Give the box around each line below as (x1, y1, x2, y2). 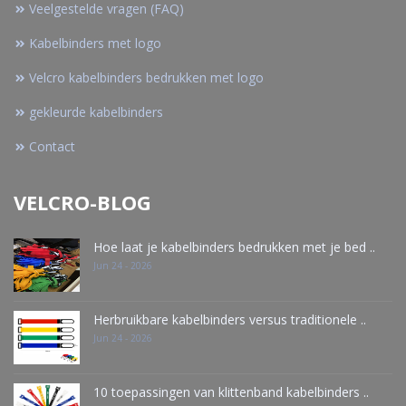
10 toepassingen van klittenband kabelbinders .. (93, 383, 369, 401)
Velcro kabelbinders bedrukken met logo (29, 69, 264, 87)
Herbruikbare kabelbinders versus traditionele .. (93, 311, 366, 329)
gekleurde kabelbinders (29, 103, 163, 121)
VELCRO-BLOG (14, 188, 151, 217)
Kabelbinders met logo (29, 34, 161, 53)
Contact (29, 138, 75, 156)
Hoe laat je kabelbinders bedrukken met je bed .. (93, 238, 375, 256)
